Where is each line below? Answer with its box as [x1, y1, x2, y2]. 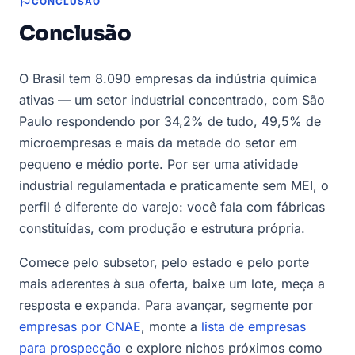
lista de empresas [201, 318, 306, 334]
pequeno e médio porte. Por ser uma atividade [19, 155, 298, 172]
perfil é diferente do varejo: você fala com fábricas [19, 198, 325, 215]
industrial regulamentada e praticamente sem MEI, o [19, 177, 329, 193]
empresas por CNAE [19, 318, 141, 334]
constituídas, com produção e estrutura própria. [19, 219, 305, 236]
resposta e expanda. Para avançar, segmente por [19, 296, 313, 313]
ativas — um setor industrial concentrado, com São [19, 91, 325, 108]
